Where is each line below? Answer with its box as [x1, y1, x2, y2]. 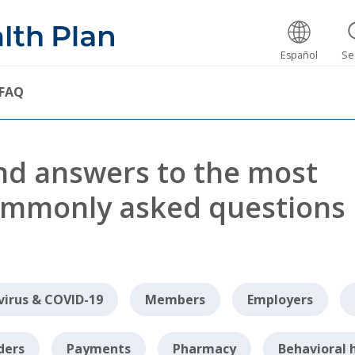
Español [281, 48, 318, 62]
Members [144, 291, 205, 308]
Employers [246, 291, 313, 308]
